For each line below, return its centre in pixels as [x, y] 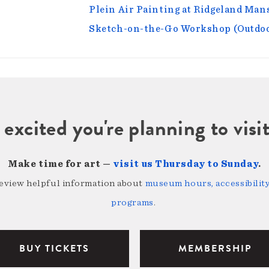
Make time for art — [61, 164]
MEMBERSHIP [215, 249]
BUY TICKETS [54, 249]
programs [132, 203]
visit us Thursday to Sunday [186, 164]
